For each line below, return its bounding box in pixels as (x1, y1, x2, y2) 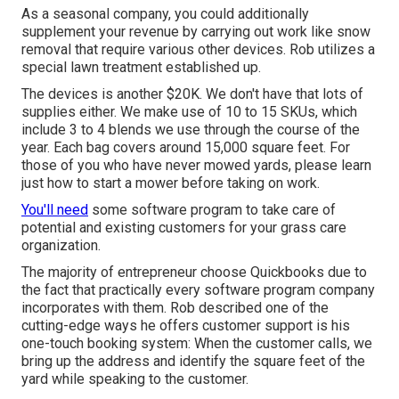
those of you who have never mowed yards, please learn (21, 157, 371, 175)
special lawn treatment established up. (21, 59, 261, 77)
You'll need (21, 201, 88, 219)
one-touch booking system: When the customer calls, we (21, 335, 372, 353)
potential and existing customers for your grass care (21, 219, 346, 237)
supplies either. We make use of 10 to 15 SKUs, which (21, 103, 357, 121)
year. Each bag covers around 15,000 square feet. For (21, 139, 350, 157)
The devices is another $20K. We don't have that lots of (21, 85, 363, 103)
